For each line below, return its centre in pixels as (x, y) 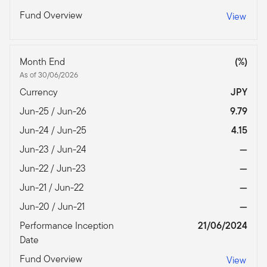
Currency (40, 92)
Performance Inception (67, 226)
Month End (44, 62)
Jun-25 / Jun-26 (54, 111)
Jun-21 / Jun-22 (53, 188)
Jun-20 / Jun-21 (53, 207)
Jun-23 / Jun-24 (54, 150)
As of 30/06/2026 (49, 75)
